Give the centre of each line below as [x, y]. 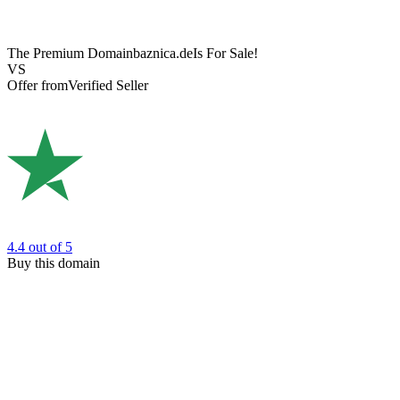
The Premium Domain [70, 54]
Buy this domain [54, 262]
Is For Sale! [225, 54]
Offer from [37, 86]
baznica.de [163, 54]
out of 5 [50, 246]
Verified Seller [108, 86]
